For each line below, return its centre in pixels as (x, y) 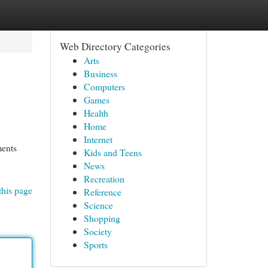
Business (100, 73)
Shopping (102, 218)
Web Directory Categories (115, 46)
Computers (104, 86)
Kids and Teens (112, 152)
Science (98, 205)
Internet (98, 139)
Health (96, 113)
